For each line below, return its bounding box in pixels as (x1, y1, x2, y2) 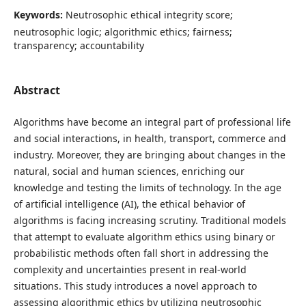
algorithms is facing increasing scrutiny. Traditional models (13, 213, 286, 227)
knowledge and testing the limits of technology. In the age (13, 180, 281, 194)
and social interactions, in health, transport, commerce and (13, 131, 286, 145)
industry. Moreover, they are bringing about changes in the (13, 148, 286, 161)
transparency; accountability (13, 38, 144, 52)
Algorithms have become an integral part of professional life (13, 115, 291, 128)
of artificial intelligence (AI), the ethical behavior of (13, 197, 245, 210)
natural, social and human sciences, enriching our (13, 164, 245, 178)
